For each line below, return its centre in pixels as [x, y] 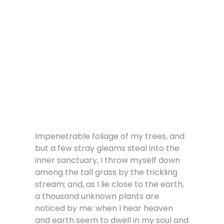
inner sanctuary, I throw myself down [107, 160]
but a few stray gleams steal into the [107, 148]
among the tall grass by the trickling [106, 172]
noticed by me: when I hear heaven [104, 208]
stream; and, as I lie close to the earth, [109, 184]
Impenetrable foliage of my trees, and [110, 136]
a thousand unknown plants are [97, 196]
